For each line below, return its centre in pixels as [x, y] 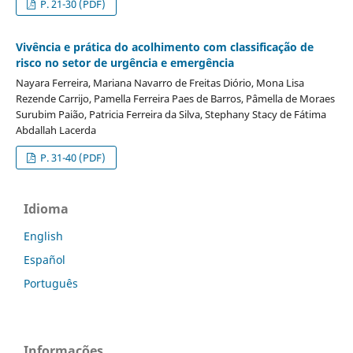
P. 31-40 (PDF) [72, 157]
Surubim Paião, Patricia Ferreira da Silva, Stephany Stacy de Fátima [171, 114]
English [43, 236]
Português [51, 283]
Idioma [46, 208]
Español [45, 259]
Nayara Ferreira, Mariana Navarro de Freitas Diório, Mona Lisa [160, 82]
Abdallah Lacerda [56, 130]
